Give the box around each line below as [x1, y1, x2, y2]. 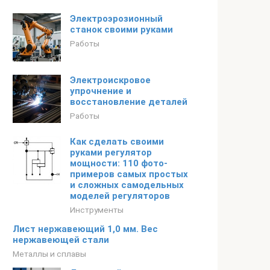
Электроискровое [70, 75, 151, 86]
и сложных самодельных [70, 180, 184, 190]
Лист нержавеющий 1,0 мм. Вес [13, 224, 158, 234]
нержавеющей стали [13, 234, 109, 245]
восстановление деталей [70, 96, 187, 107]
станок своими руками [70, 24, 173, 35]
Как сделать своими [70, 136, 164, 147]
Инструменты [70, 205, 124, 215]
